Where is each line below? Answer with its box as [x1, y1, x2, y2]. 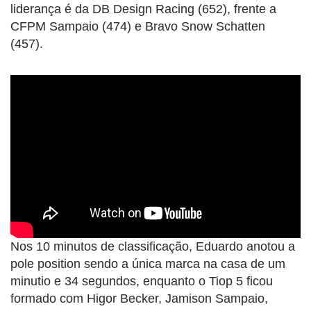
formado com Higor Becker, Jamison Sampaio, [10, 292, 268, 306]
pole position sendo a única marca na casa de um [10, 257, 285, 271]
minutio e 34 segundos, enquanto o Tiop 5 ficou [10, 274, 273, 289]
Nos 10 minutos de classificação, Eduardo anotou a [10, 239, 295, 254]
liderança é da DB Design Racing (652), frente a [10, 2, 276, 17]
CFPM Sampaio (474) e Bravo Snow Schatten [10, 19, 265, 34]
